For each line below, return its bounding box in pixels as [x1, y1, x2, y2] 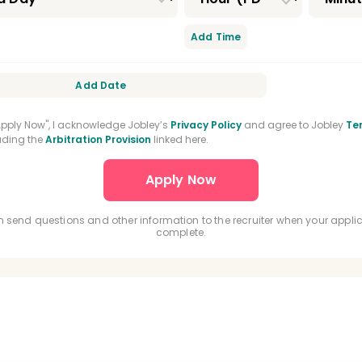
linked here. [151, 133, 208, 146]
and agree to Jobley [242, 118, 346, 132]
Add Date [75, 78, 127, 92]
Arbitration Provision [45, 133, 151, 146]
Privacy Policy [170, 118, 242, 132]
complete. [155, 225, 207, 239]
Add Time [191, 30, 242, 44]
